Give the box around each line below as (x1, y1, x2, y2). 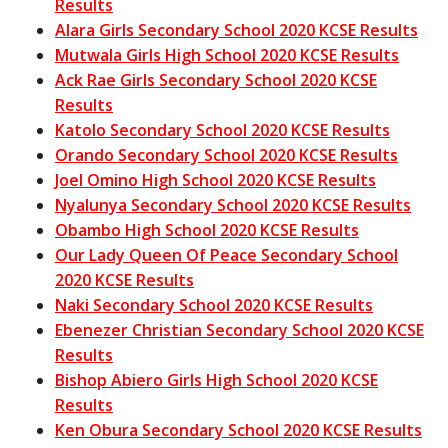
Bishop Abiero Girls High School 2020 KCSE (55, 368, 378, 391)
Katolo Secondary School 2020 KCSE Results (55, 118, 390, 141)
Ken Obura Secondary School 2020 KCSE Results (55, 418, 422, 441)
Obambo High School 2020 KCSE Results (55, 218, 359, 241)
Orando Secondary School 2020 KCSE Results (55, 143, 398, 166)
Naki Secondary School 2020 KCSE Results (55, 293, 373, 316)
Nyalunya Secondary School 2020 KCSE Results (55, 193, 411, 216)
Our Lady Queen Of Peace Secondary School (55, 243, 398, 266)
